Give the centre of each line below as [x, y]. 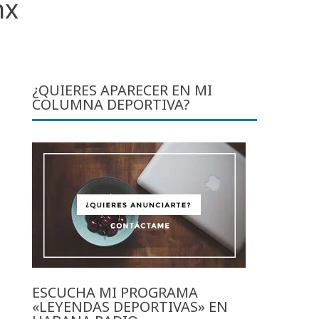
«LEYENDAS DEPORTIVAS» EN [130, 306]
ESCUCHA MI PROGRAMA [115, 292]
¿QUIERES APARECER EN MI [122, 90]
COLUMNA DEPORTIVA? [111, 104]
